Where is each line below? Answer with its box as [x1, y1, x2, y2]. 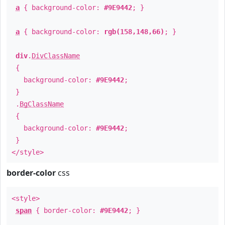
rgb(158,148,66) [104, 28, 164, 36]
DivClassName [32, 52, 80, 60]
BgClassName [20, 100, 64, 108]
